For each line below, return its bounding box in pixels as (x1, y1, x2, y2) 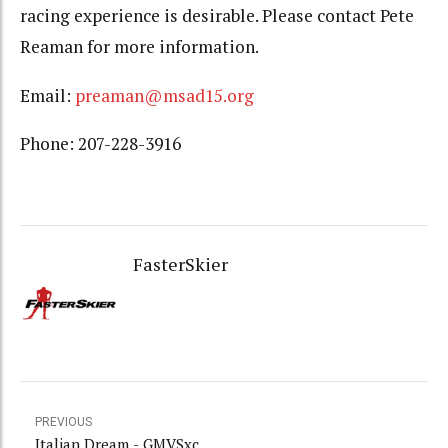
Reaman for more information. (20, 35, 259, 59)
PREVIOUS (35, 414, 92, 429)
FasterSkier (132, 252, 228, 277)
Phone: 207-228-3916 (20, 132, 181, 156)
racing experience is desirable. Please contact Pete (20, 4, 414, 28)
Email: (20, 83, 75, 107)
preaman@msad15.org (75, 83, 254, 107)
